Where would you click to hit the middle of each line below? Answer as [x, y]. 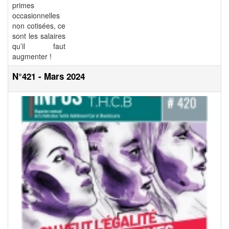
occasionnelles [36, 16]
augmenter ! [32, 56]
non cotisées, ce [39, 26]
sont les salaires [39, 36]
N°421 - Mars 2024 [49, 76]
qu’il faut [39, 46]
